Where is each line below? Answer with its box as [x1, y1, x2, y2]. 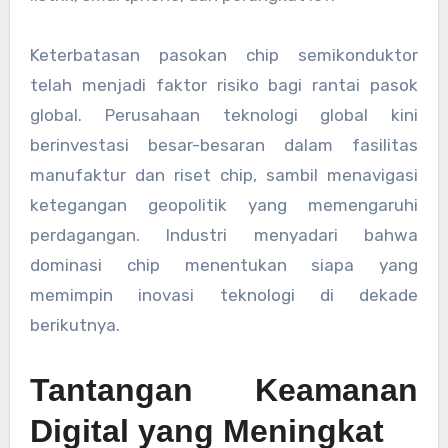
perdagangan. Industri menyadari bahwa [29, 225, 419, 246]
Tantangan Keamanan [29, 372, 419, 409]
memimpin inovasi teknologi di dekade [29, 285, 419, 306]
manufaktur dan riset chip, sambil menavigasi [29, 165, 419, 186]
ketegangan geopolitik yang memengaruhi [29, 195, 419, 216]
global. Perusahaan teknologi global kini [29, 105, 419, 126]
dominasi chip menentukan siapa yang [29, 255, 419, 276]
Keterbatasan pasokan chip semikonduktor [29, 45, 419, 66]
